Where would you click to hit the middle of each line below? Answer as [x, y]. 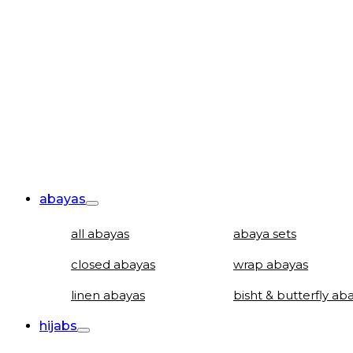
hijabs [58, 326]
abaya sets [265, 234]
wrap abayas [271, 264]
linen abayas [108, 295]
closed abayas [113, 264]
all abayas [100, 234]
